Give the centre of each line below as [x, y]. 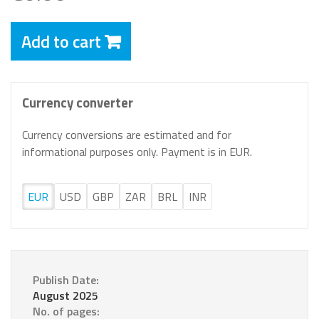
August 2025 [66, 296]
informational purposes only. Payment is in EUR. [137, 152]
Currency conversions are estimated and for [127, 135]
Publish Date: [66, 280]
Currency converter [78, 103]
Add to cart [61, 42]
